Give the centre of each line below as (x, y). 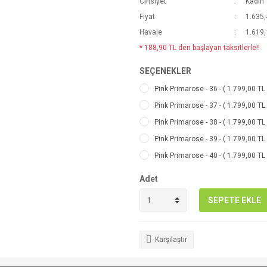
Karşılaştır (171, 240)
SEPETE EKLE (235, 200)
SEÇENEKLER (165, 71)
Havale (151, 32)
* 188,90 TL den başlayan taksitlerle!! (200, 48)
